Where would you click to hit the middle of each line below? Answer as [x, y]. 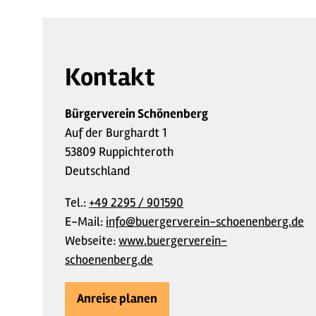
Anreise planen [117, 299]
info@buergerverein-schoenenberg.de [205, 221]
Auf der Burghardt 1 [116, 132]
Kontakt [110, 77]
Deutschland [97, 170]
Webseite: [92, 240]
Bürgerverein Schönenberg [136, 113]
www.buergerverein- [173, 240]
